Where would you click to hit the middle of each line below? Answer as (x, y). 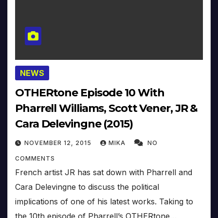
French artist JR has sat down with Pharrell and (104, 173)
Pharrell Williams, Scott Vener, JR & (107, 109)
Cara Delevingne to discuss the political (87, 187)
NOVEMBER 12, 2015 (59, 143)
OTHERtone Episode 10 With (90, 93)
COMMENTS (35, 159)
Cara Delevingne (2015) (74, 124)
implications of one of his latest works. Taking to (104, 202)
